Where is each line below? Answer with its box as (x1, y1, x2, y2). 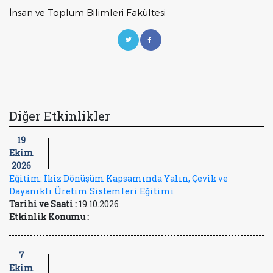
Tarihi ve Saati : (9, 198, 79, 210)
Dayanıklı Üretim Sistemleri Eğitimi (9, 185, 174, 197)
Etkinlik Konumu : (9, 211, 89, 222)
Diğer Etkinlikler (9, 108, 110, 124)
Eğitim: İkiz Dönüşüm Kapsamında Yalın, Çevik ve (9, 172, 228, 184)
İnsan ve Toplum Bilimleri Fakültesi (9, 7, 166, 18)
